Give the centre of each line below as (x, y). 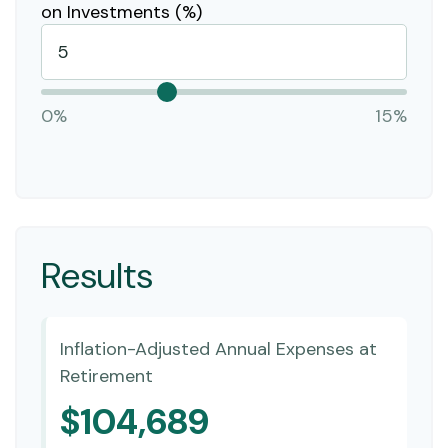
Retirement (106, 376)
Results (97, 275)
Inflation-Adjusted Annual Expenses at (218, 349)
